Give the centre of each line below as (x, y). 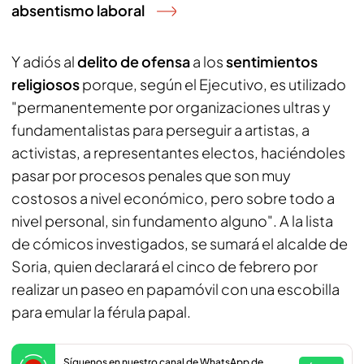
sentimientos (272, 61)
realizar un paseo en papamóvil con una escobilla (175, 289)
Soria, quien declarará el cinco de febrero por (165, 266)
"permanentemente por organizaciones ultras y (171, 107)
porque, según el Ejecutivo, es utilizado (214, 84)
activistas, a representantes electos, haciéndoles (178, 152)
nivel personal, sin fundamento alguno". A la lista (172, 221)
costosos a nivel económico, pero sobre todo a (173, 198)
